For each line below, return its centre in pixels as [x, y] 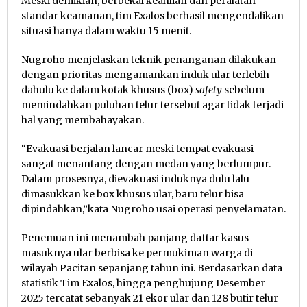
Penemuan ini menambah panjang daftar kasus [135, 238]
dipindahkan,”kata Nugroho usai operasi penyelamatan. [153, 209]
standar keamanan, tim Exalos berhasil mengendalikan [152, 16]
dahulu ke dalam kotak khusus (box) [108, 90]
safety [209, 90]
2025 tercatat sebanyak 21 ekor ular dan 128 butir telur [150, 298]
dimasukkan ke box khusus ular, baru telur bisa [133, 194]
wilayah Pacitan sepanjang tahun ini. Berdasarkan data [152, 268]
